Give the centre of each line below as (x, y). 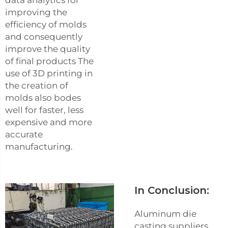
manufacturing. (40, 147)
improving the (36, 12)
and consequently (44, 37)
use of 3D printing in (49, 73)
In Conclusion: (172, 190)
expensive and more (49, 122)
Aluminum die (165, 214)
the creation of (37, 85)
